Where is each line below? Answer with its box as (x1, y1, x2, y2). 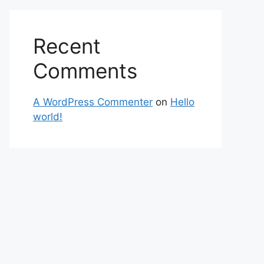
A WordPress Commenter (33, 96, 153, 108)
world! (33, 111, 62, 123)
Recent (33, 34, 101, 58)
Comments (33, 58, 137, 83)
